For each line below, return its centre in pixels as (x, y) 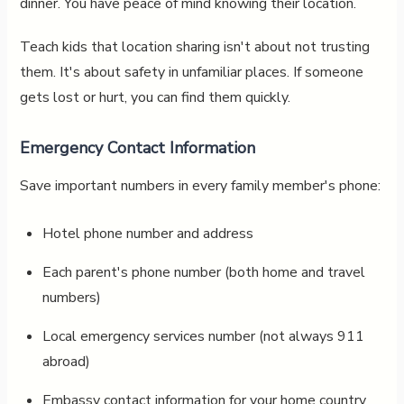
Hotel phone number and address (147, 233)
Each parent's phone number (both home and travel (203, 272)
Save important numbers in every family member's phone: (200, 185)
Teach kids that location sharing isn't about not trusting (194, 46)
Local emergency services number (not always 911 (203, 336)
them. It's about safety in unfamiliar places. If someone (191, 72)
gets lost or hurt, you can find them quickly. (155, 97)
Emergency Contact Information (137, 147)
